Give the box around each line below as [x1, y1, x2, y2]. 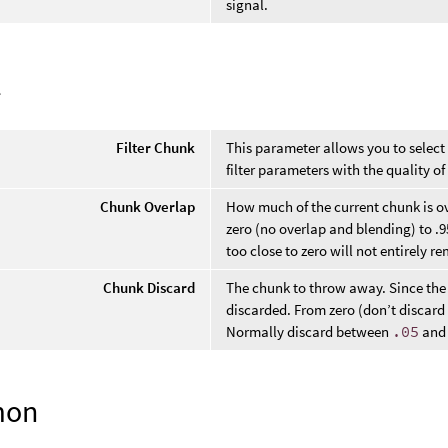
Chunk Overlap [100, 196, 196, 216]
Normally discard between [226, 321, 393, 341]
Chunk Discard [103, 277, 196, 297]
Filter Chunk [116, 137, 196, 157]
